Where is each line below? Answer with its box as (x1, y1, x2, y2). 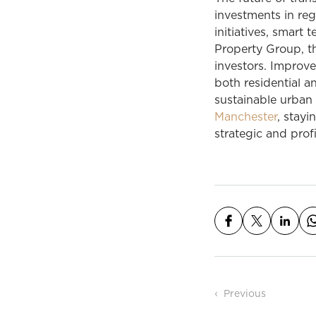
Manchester (214, 111, 277, 123)
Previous (224, 289, 266, 299)
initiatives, (214, 27, 272, 38)
